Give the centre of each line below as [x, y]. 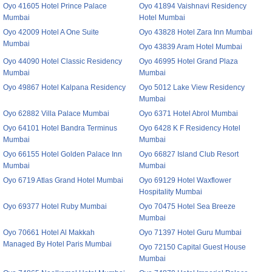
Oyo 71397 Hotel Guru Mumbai [190, 233]
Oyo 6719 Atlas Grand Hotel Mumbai [63, 180]
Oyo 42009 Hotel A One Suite [51, 32]
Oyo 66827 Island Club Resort [189, 154]
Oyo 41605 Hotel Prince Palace [55, 6]
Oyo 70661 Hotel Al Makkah [49, 233]
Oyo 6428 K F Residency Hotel [190, 128]
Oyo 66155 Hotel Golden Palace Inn [63, 154]
